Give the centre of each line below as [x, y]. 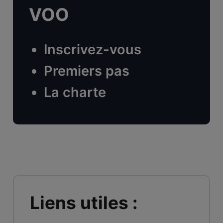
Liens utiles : [83, 203]
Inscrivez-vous [92, 49]
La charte [75, 92]
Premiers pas [86, 71]
